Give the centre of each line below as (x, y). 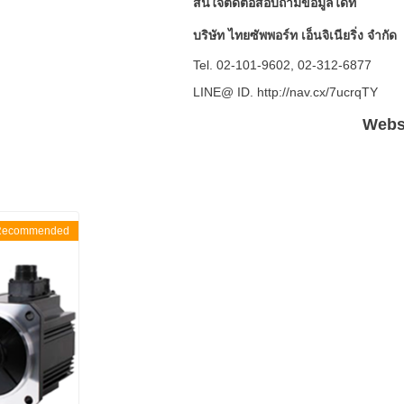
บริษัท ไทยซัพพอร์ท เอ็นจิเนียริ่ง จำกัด (294, 35)
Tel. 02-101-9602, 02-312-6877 (282, 65)
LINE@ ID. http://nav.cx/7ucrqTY (285, 92)
